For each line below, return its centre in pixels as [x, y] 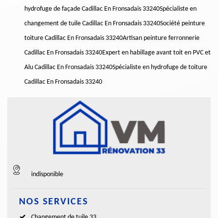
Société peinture [182, 24]
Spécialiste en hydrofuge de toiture [160, 68]
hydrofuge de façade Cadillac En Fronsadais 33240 [92, 9]
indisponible [47, 175]
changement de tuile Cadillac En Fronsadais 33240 [92, 24]
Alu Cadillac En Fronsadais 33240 [68, 68]
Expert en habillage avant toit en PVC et [156, 53]
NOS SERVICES [54, 202]
